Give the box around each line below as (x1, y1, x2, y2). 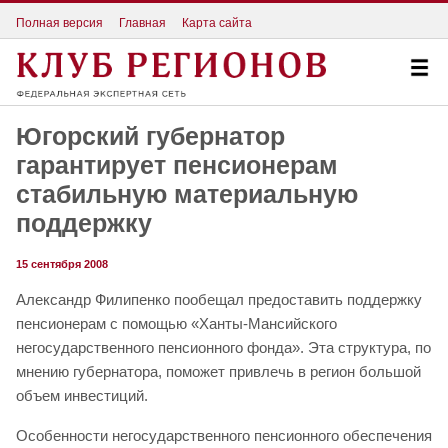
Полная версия (16, 15, 103, 30)
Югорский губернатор (16, 122, 285, 151)
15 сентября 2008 (16, 258, 108, 271)
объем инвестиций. (16, 387, 148, 405)
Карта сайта (182, 15, 252, 30)
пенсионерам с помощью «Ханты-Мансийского (16, 315, 337, 333)
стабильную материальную (16, 180, 358, 209)
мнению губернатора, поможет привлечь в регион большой (16, 363, 421, 381)
